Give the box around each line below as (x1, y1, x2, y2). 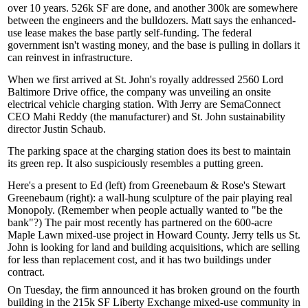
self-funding (144, 27, 197, 38)
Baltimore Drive (8, 86, 78, 98)
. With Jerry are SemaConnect (151, 98, 280, 110)
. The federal (197, 27, 252, 38)
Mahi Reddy (33, 111, 87, 122)
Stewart (252, 179, 285, 191)
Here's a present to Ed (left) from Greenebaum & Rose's (8, 179, 252, 191)
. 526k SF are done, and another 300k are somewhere (66, 2, 298, 14)
